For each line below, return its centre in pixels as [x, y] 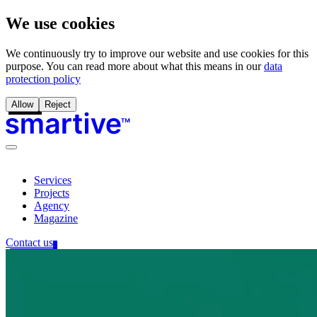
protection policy [43, 79]
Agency [52, 205]
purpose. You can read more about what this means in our [133, 66]
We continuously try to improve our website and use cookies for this [157, 53]
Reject [58, 104]
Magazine [56, 218]
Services [53, 180]
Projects [52, 192]
